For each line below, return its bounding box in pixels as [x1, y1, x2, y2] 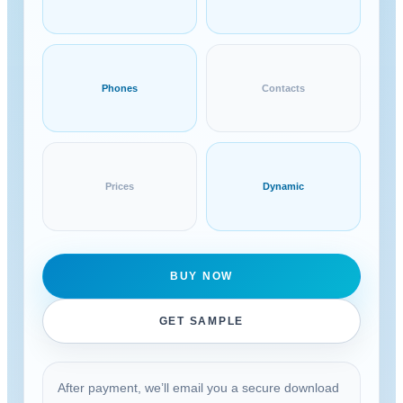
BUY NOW [169, 270, 234, 283]
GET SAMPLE [158, 315, 245, 328]
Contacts [262, 82, 306, 94]
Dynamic [263, 180, 305, 192]
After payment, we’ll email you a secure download [57, 381, 339, 396]
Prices [104, 180, 134, 192]
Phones [101, 82, 138, 94]
